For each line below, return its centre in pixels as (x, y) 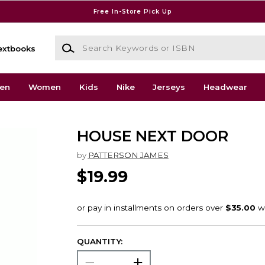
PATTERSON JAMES (128, 155)
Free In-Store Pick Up (132, 11)
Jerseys (169, 87)
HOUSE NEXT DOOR (152, 136)
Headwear (226, 87)
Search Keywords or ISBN (107, 41)
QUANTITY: (99, 242)
